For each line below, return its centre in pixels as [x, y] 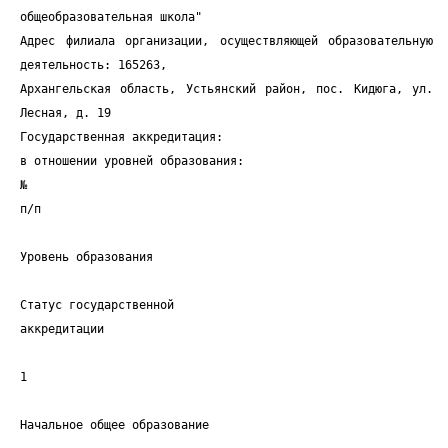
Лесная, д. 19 [65, 113]
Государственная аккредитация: [121, 137]
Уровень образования [86, 257]
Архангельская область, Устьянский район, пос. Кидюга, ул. [226, 89]
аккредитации [62, 329]
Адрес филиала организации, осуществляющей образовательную [226, 41]
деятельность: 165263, [93, 65]
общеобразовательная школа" [111, 17]
